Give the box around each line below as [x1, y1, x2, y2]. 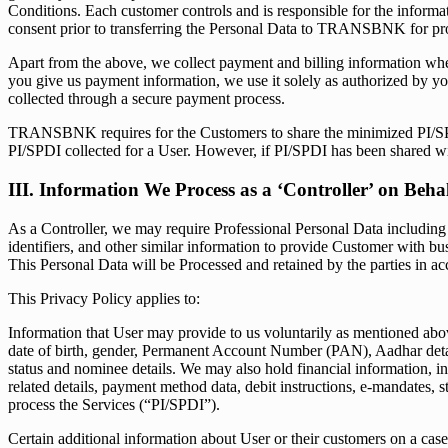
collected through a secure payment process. [8, 90, 285, 108]
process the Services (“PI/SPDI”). [8, 395, 220, 413]
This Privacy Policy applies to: [8, 289, 200, 307]
